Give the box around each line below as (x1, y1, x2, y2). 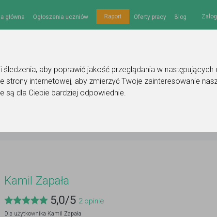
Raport (104, 13, 122, 20)
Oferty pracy (133, 13, 166, 20)
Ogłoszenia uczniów (32, 13, 88, 20)
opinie (82, 197, 104, 206)
